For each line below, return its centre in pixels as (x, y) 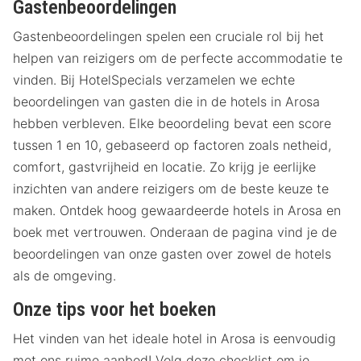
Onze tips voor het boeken (114, 310)
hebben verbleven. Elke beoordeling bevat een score (172, 124)
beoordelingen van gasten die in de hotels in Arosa (166, 102)
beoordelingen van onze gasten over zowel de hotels (172, 254)
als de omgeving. (64, 276)
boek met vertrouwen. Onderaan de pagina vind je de (175, 232)
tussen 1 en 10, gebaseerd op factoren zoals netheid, (172, 145)
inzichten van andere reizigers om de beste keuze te (171, 189)
